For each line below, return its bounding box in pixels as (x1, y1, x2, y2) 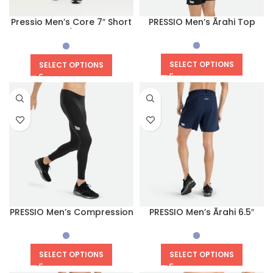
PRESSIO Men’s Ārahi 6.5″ (149, 205, 254, 218)
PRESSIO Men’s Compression (9, 205, 133, 218)
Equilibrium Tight (35, 217, 108, 230)
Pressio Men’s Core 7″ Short (11, 16, 132, 29)
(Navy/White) (41, 27, 101, 40)
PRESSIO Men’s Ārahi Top (148, 16, 255, 29)
